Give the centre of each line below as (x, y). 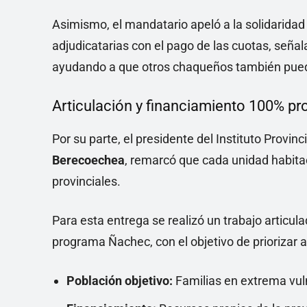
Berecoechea (88, 160)
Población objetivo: (120, 281)
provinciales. (86, 181)
